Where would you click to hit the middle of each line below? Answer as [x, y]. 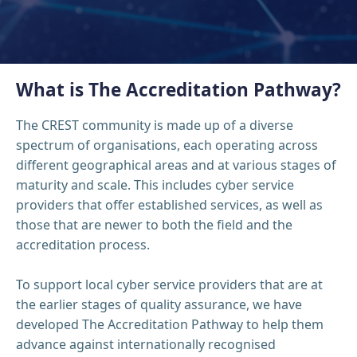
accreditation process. [83, 244]
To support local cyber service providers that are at [169, 284]
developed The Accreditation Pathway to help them [170, 324]
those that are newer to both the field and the [154, 224]
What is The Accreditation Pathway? [178, 89]
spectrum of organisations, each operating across [167, 145]
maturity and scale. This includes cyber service [155, 184]
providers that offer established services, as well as [169, 204]
